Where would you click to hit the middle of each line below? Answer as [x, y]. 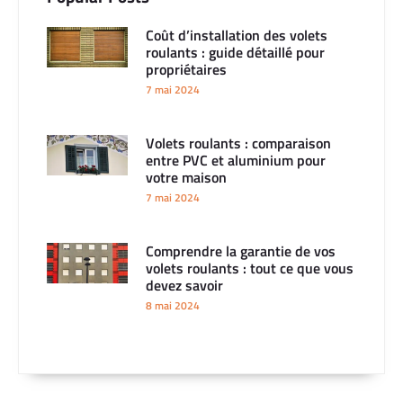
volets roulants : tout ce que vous [250, 269]
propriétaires [186, 70]
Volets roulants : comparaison [238, 143]
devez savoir [184, 286]
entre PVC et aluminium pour [236, 161]
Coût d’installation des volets [237, 36]
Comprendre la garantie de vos [241, 251]
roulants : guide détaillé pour [235, 53]
